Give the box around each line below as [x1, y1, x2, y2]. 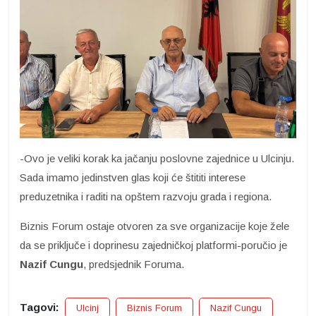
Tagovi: [20, 301, 59, 314]
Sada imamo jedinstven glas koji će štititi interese [20, 171, 245, 184]
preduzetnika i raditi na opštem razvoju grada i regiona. [20, 190, 272, 203]
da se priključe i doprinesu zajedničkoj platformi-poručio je [20, 239, 287, 252]
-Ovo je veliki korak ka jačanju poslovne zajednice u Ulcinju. [20, 152, 294, 165]
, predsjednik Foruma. [83, 258, 184, 271]
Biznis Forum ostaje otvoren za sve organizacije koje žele [20, 220, 289, 233]
